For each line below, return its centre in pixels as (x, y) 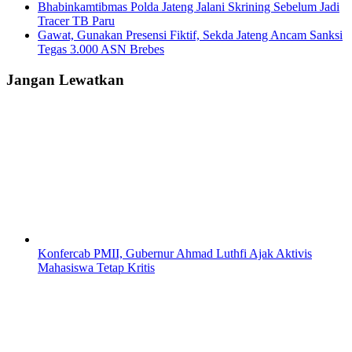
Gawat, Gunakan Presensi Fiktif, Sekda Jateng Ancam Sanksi (190, 35)
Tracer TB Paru (76, 21)
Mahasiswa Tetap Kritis (96, 267)
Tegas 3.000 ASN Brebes (101, 49)
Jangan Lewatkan (65, 80)
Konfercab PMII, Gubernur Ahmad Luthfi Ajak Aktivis (175, 253)
